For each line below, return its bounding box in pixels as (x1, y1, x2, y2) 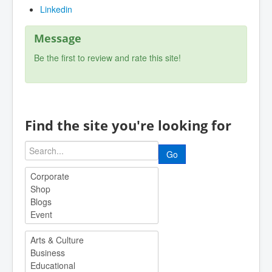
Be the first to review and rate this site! (34, 52, 181, 64)
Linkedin (40, 3, 72, 16)
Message (34, 31, 81, 46)
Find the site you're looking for (25, 116, 231, 135)
